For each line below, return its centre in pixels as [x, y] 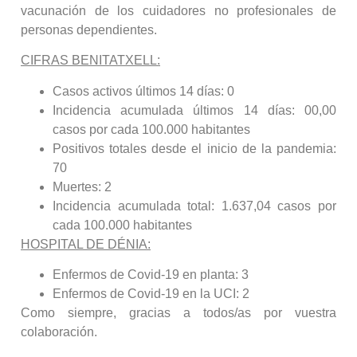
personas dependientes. [89, 29]
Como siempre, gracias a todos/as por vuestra [178, 312]
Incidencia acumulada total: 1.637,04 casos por [194, 206]
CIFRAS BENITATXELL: [90, 61]
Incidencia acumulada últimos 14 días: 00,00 [194, 110]
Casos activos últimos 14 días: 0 [143, 91]
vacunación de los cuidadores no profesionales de [178, 10]
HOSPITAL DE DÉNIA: [86, 244]
